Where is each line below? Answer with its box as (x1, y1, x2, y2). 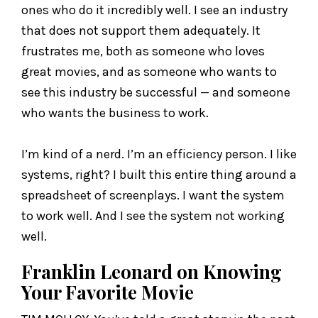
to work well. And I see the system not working (21, 207, 285, 224)
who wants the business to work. (21, 104, 209, 121)
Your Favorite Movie (21, 279, 194, 305)
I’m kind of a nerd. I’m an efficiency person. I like (21, 146, 297, 162)
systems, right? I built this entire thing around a (21, 166, 297, 182)
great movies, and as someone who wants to (21, 63, 277, 79)
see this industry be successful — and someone (21, 84, 290, 100)
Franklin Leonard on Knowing (21, 258, 282, 284)
